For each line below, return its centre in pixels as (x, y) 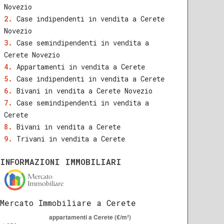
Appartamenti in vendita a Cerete (81, 67)
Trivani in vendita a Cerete (71, 139)
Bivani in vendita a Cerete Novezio (84, 91)
